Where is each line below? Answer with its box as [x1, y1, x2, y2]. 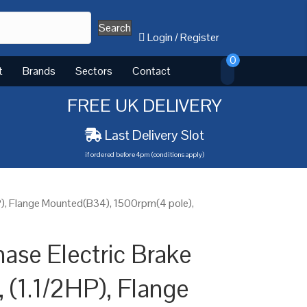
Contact [132, 63, 171, 78]
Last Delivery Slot [104, 125, 204, 144]
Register [180, 29, 220, 45]
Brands [23, 63, 56, 78]
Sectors [75, 63, 112, 78]
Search [99, 21, 132, 36]
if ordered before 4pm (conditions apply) [84, 149, 204, 159]
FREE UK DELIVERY [66, 93, 222, 117]
